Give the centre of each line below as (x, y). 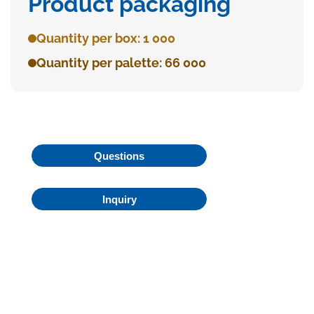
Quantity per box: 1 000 (106, 39)
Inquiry (119, 199)
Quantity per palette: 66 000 (121, 63)
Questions (119, 156)
